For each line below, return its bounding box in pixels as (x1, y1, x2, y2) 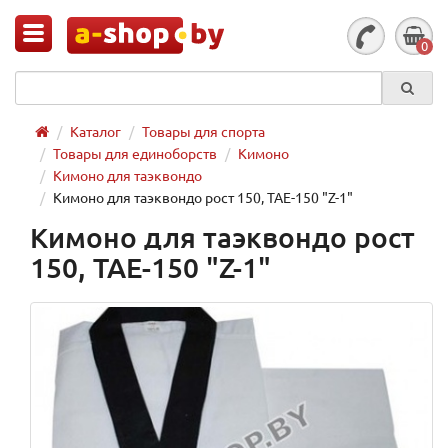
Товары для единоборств (53, 144, 217, 162)
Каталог (70, 122, 121, 140)
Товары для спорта (142, 122, 265, 140)
